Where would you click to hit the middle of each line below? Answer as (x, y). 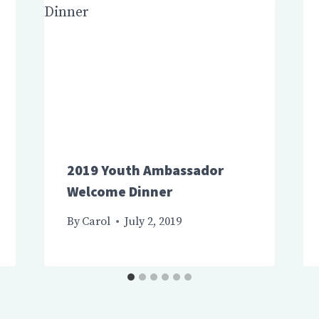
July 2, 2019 (153, 222)
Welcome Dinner (119, 192)
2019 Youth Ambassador (145, 170)
